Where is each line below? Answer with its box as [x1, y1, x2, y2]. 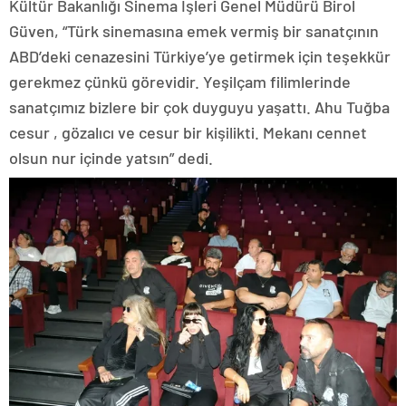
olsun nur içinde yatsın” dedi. [9, 148, 213, 169]
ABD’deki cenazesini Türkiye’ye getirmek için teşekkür [9, 46, 391, 67]
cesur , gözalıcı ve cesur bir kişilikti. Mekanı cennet [9, 122, 367, 143]
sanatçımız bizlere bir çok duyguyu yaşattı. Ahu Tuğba [9, 97, 390, 118]
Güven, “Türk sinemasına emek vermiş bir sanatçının [9, 21, 379, 42]
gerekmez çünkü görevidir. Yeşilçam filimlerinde [9, 72, 351, 92]
